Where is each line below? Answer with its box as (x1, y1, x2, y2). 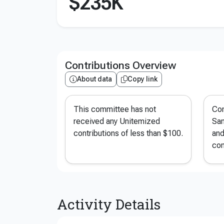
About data (77, 75, 112, 83)
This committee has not (73, 104, 156, 114)
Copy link (127, 75, 157, 83)
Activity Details (57, 195, 160, 213)
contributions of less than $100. (73, 128, 183, 138)
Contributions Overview (65, 59, 176, 71)
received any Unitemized (73, 116, 160, 126)
